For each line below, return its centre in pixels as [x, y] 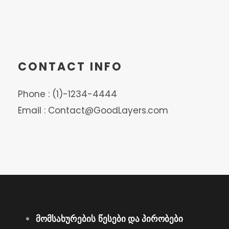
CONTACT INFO [70, 67]
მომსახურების [66, 219]
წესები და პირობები [141, 219]
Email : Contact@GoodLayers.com [93, 110]
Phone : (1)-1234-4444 [67, 94]
